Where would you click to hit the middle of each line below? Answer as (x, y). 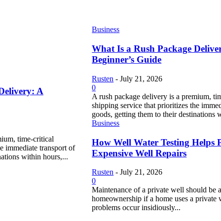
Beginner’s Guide (127, 60)
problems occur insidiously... (136, 208)
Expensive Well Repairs (139, 153)
